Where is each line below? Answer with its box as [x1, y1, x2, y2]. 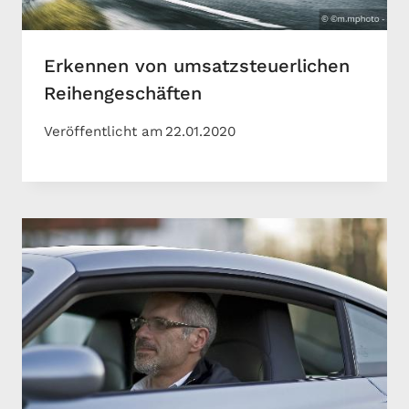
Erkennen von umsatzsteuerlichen [44, 54, 350, 77]
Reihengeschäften [44, 81, 202, 104]
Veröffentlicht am [44, 122, 163, 140]
